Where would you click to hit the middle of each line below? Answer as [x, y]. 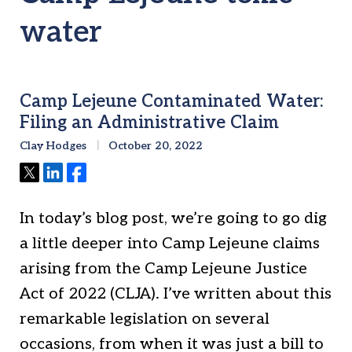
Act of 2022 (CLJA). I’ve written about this [176, 294]
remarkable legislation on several [145, 319]
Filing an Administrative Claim [149, 123]
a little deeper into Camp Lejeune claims [170, 244]
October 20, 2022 [154, 146]
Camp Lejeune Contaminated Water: [171, 102]
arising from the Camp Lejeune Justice [163, 269]
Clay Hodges [53, 146]
